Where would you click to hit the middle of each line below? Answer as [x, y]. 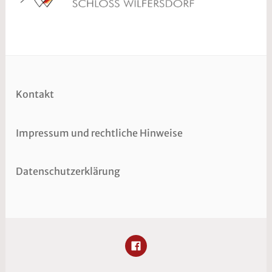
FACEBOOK [166, 242]
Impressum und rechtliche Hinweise [100, 133]
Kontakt [35, 94]
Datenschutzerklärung [68, 172]
